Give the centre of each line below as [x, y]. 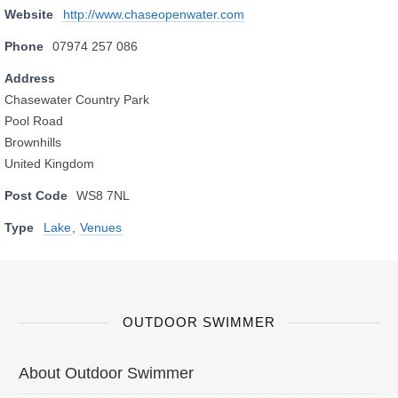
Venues [101, 227]
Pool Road [34, 121]
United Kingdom [49, 163]
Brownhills [33, 142]
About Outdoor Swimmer [106, 373]
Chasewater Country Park [77, 99]
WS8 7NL [103, 195]
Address [30, 78]
